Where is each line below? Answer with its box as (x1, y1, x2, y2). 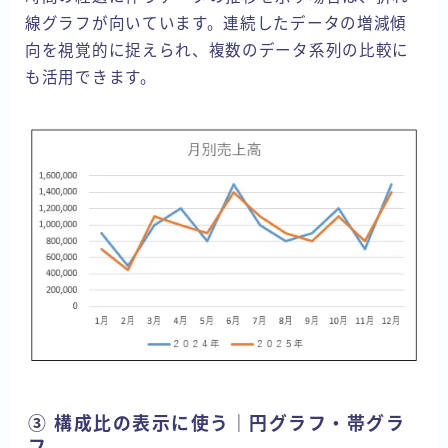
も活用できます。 (25, 68, 157, 86)
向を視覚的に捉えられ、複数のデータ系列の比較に (25, 41, 410, 59)
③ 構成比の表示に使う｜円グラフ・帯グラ (28, 414, 405, 435)
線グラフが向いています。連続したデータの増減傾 (25, 14, 408, 32)
